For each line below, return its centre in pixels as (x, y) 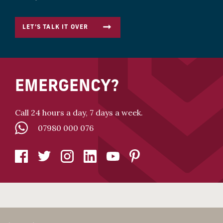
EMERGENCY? (67, 87)
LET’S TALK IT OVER (56, 27)
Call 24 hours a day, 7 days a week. (79, 112)
